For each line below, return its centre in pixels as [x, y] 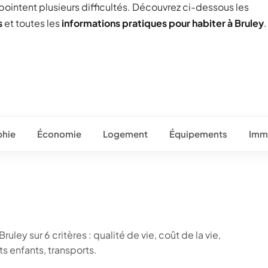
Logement [125, 134]
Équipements [198, 134]
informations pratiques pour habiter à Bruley [163, 23]
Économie [59, 134]
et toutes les [32, 23]
